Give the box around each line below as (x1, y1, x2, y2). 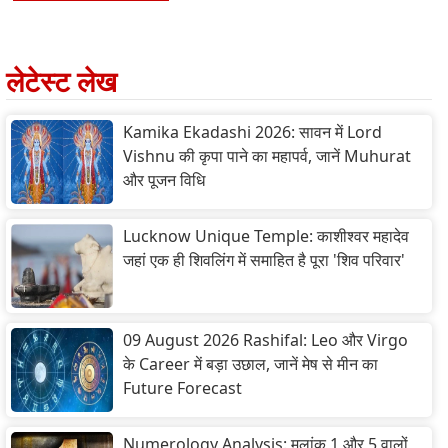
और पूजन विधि (123, 169, 205, 192)
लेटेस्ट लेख (6, 67, 117, 99)
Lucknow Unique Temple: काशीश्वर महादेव (123, 225, 409, 248)
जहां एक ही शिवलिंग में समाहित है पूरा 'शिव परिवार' (123, 249, 405, 272)
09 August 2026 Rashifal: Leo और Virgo (123, 329, 408, 352)
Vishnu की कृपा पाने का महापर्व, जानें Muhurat (123, 145, 411, 168)
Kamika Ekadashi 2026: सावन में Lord (123, 121, 382, 144)
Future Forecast (123, 377, 242, 400)
